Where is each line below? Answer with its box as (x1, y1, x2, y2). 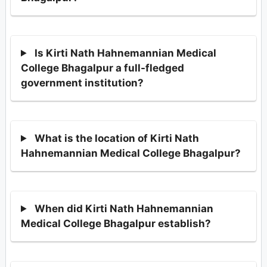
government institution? (21, 76, 144, 89)
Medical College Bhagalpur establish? (21, 217, 211, 229)
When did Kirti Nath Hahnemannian (35, 202, 214, 215)
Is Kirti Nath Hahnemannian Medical (35, 46, 217, 59)
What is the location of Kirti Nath (35, 132, 200, 144)
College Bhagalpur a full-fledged (21, 61, 184, 74)
